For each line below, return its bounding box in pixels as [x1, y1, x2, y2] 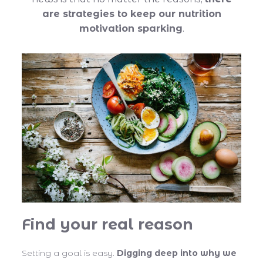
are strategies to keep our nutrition [42, 8, 221, 19]
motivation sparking [79, 23, 183, 34]
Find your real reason [22, 215, 193, 234]
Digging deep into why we [117, 247, 237, 258]
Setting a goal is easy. [22, 247, 117, 258]
